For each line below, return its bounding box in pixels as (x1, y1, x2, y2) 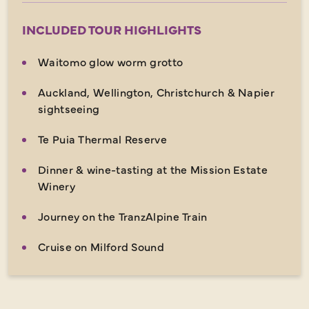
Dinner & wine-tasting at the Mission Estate (38, 161, 268, 177)
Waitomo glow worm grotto (38, 53, 183, 69)
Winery (38, 177, 75, 193)
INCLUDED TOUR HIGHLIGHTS (22, 20, 201, 38)
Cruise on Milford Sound (38, 238, 164, 254)
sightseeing (38, 100, 100, 116)
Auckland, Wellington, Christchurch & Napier (38, 83, 275, 99)
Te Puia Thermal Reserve (38, 130, 167, 146)
